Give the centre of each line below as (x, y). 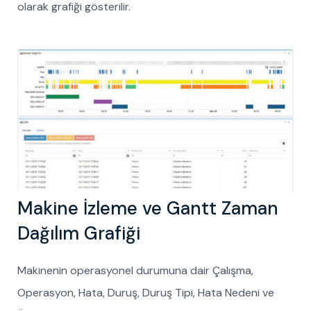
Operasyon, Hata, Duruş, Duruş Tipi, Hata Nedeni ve (146, 293)
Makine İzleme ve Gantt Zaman (148, 209)
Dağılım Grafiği (79, 234)
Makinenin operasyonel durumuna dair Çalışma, (135, 271)
